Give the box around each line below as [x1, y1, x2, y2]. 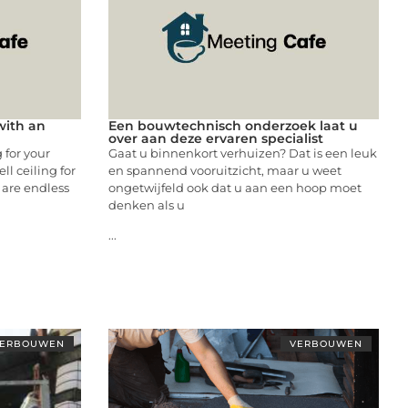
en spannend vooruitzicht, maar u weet [107, 162, 342, 178]
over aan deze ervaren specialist [107, 129, 323, 147]
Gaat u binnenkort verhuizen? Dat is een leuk [107, 145, 377, 160]
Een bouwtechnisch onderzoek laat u [107, 117, 358, 134]
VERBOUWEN [290, 337, 362, 350]
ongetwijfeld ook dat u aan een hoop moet [107, 179, 362, 195]
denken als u [107, 197, 185, 212]
